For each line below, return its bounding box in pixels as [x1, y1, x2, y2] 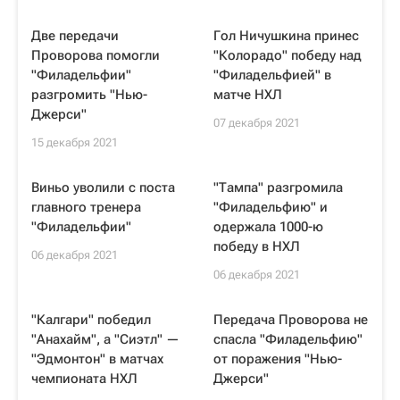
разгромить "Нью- [31, 87, 147, 103]
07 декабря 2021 [213, 116, 300, 129]
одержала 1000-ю [213, 219, 323, 235]
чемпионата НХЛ [31, 371, 137, 387]
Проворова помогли [31, 47, 160, 63]
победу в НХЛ [213, 238, 300, 254]
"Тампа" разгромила [213, 179, 343, 196]
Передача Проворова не [213, 312, 368, 328]
